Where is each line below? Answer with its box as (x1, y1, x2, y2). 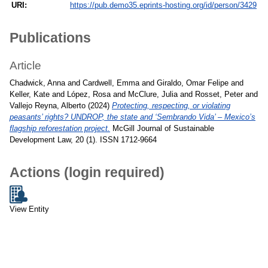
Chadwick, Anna (10, 78, 65, 87)
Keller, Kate (10, 89, 50, 99)
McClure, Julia (128, 89, 178, 99)
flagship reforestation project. (10, 123, 110, 133)
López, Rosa (67, 89, 111, 99)
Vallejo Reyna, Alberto (10, 100, 86, 110)
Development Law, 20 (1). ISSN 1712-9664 (10, 135, 157, 144)
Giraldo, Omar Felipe (157, 78, 229, 87)
